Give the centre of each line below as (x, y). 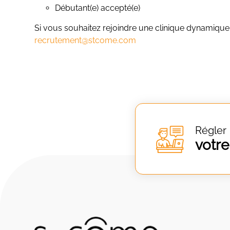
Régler (211, 130)
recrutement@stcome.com (85, 40)
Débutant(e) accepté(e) (98, 8)
